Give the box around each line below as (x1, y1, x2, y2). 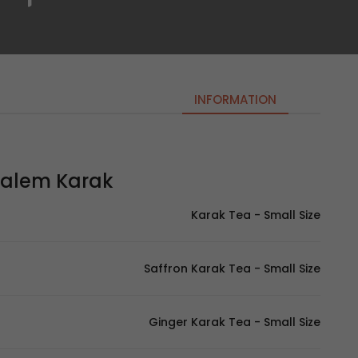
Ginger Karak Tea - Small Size (149, 314, 320, 330)
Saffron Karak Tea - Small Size (144, 261, 320, 276)
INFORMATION (194, 91, 276, 108)
